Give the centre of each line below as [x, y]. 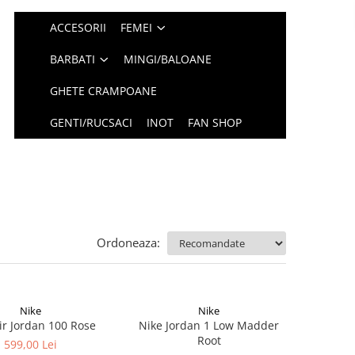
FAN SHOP [215, 122]
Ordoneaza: [128, 242]
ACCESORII [78, 27]
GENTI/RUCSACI [92, 122]
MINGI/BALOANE [168, 59]
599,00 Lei [31, 344]
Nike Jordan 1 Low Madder [209, 325]
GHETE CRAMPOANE [104, 91]
